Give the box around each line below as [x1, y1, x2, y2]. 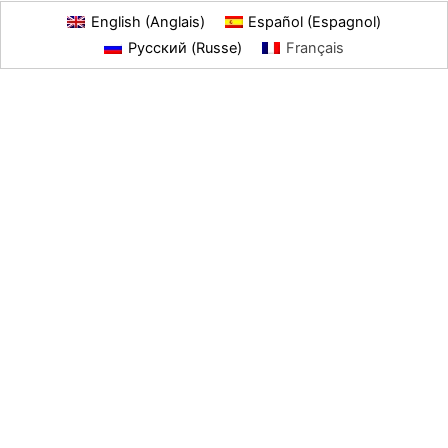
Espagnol [312, 13, 377, 32]
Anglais [149, 13, 200, 32]
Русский [128, 39, 187, 58]
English [90, 13, 141, 32]
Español [248, 13, 304, 32]
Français [285, 39, 344, 58]
